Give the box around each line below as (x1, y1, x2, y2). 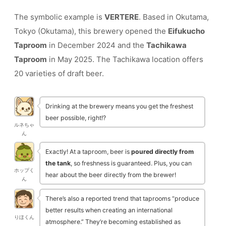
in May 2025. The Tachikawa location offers (47, 54, 203, 64)
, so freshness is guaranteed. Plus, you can (71, 159, 192, 167)
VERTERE (104, 12, 139, 22)
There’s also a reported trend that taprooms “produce (45, 194, 199, 202)
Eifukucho (168, 26, 205, 36)
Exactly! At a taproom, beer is (45, 147, 131, 155)
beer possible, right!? (45, 114, 106, 122)
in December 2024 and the (47, 40, 146, 50)
